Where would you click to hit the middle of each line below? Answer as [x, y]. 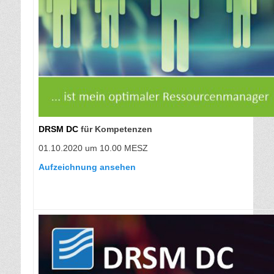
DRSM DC [58, 129]
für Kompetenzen [115, 129]
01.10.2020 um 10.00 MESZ [93, 148]
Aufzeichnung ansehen [87, 167]
